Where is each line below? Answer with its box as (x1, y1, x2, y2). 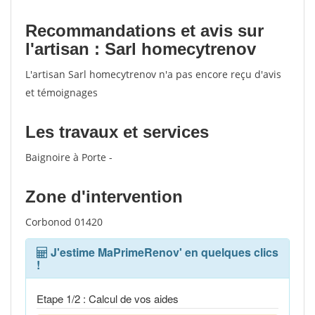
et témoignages (25, 86, 98, 99)
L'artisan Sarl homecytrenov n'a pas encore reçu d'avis (25, 67, 281, 81)
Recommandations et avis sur (25, 21, 264, 40)
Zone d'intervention (25, 187, 183, 206)
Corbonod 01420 (25, 215, 103, 229)
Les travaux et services (25, 122, 209, 141)
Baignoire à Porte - (25, 150, 112, 164)
